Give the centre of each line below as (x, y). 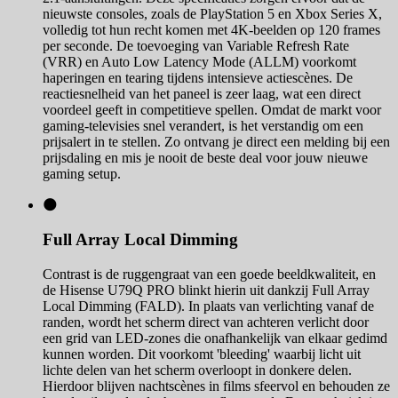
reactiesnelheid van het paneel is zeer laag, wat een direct (202, 94)
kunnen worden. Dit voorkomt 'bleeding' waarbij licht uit (202, 354)
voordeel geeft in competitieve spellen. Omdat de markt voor (212, 110)
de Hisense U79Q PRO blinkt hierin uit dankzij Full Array (206, 290)
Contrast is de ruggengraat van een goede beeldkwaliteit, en (209, 274)
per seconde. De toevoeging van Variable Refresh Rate (196, 46)
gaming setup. (82, 174)
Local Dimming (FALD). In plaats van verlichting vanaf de (208, 306)
